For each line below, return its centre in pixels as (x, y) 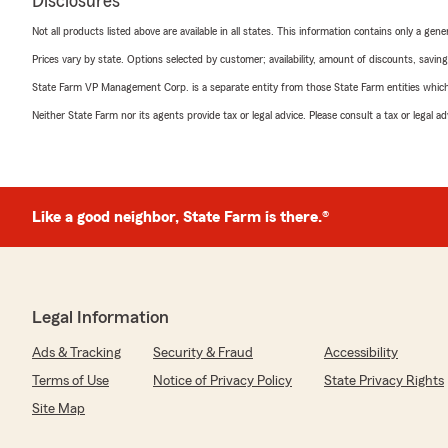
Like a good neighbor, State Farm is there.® (180, 216)
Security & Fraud (203, 352)
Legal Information (100, 316)
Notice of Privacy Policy (222, 380)
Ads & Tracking (76, 352)
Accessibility (361, 352)
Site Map (58, 408)
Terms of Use (70, 380)
